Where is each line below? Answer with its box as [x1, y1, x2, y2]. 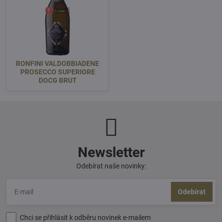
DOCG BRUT [38, 76, 77, 85]
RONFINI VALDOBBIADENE [16, 59, 99, 68]
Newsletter [77, 144, 145, 161]
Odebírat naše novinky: [76, 162, 146, 170]
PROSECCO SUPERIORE [20, 68, 95, 76]
